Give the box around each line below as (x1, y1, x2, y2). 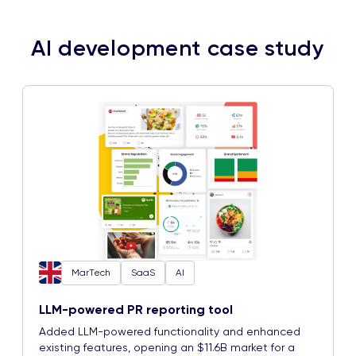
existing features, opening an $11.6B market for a (39, 340, 295, 354)
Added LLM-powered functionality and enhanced (39, 324, 300, 338)
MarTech (72, 266, 110, 278)
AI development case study (31, 34, 325, 61)
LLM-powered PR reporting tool (39, 301, 233, 317)
